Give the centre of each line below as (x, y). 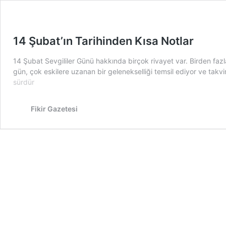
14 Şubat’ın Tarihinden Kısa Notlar (103, 41)
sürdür (24, 82)
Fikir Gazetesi (54, 109)
